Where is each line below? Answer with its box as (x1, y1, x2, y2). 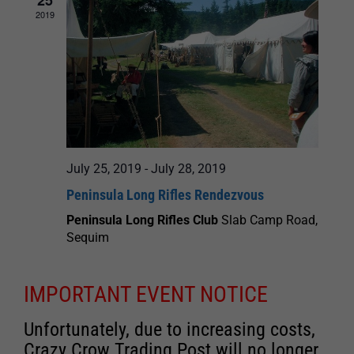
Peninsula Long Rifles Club (66, 213, 221, 228)
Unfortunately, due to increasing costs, (24, 318, 315, 341)
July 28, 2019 (151, 161, 226, 177)
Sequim (66, 230, 109, 246)
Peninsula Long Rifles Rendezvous (66, 186, 264, 204)
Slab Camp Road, (221, 213, 318, 228)
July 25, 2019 (66, 161, 141, 177)
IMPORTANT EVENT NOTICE (24, 281, 268, 308)
